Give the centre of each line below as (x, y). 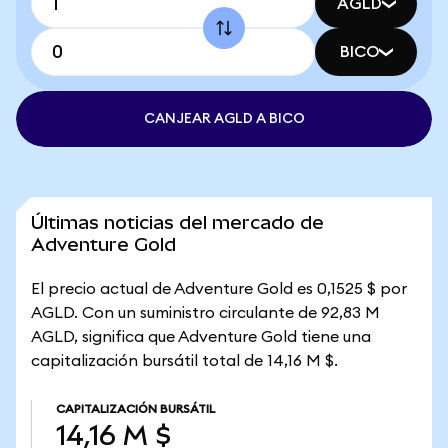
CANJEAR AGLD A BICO (224, 119)
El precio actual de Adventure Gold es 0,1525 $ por (219, 289)
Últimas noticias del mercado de (177, 222)
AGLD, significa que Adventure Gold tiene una (201, 337)
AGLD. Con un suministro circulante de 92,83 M (205, 313)
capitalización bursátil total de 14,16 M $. (184, 361)
